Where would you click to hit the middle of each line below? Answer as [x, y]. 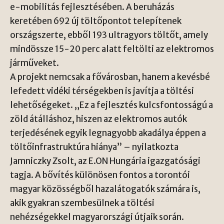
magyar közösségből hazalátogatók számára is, [105, 189]
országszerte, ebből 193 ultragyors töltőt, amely [109, 35]
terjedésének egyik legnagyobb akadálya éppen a [108, 133]
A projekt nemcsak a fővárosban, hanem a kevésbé [110, 77]
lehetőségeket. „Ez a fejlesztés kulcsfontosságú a [111, 105]
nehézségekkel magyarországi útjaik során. [97, 217]
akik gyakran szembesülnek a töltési [82, 203]
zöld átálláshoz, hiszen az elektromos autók [98, 119]
